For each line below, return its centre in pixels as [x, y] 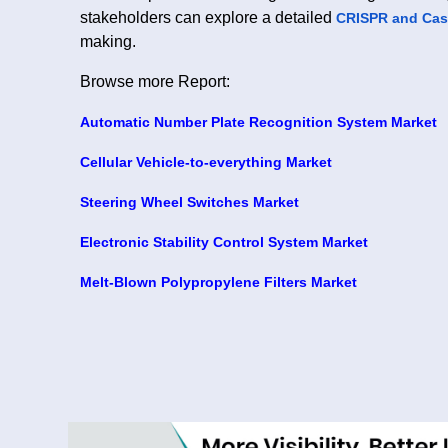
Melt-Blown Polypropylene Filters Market [218, 281]
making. [108, 41]
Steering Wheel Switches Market [189, 201]
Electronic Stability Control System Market [224, 241]
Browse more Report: [155, 81]
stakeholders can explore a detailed [206, 17]
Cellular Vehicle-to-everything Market [206, 161]
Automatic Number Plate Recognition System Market [258, 121]
